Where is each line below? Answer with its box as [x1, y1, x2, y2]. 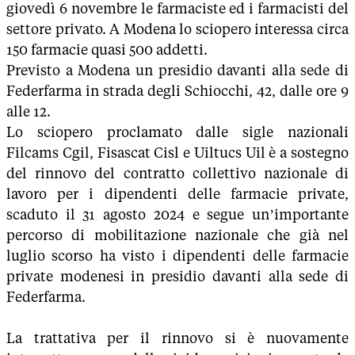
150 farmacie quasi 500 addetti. [6, 41, 208, 59]
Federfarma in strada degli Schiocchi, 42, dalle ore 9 [6, 82, 349, 100]
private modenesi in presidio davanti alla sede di [6, 268, 349, 285]
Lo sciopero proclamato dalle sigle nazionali [6, 124, 349, 141]
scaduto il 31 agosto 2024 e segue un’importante [6, 206, 349, 223]
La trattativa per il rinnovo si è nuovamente [6, 330, 349, 347]
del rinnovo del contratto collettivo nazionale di [6, 165, 349, 182]
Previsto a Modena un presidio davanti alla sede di [6, 62, 349, 79]
